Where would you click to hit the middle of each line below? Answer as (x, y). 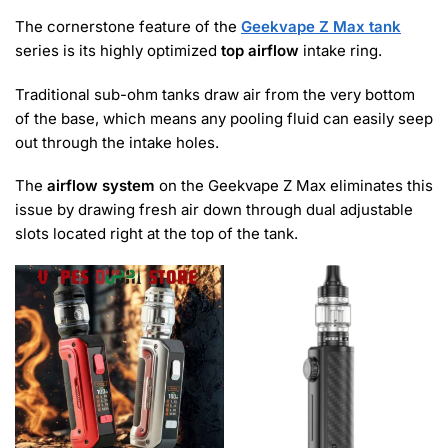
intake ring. (340, 51)
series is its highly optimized (118, 51)
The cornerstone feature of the (128, 27)
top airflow (260, 51)
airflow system (101, 185)
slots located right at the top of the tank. (156, 233)
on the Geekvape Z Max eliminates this (294, 185)
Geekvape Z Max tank (321, 27)
